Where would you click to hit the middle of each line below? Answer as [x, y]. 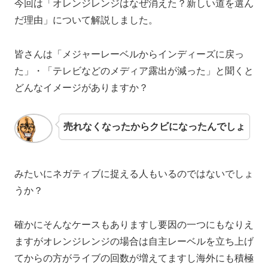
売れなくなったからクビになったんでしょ [154, 126]
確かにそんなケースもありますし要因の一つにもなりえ [134, 224]
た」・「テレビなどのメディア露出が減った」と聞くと [134, 71]
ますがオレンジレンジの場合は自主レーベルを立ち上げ [134, 241]
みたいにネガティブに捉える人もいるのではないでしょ [134, 173]
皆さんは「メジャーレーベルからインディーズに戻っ [129, 54]
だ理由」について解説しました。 [86, 20]
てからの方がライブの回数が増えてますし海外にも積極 [134, 258]
